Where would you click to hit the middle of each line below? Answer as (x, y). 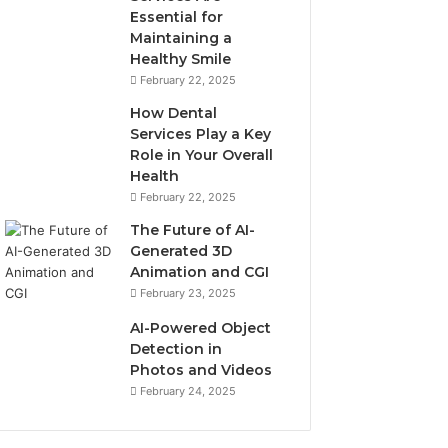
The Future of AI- (193, 230)
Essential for (177, 17)
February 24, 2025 (188, 391)
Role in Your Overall (202, 155)
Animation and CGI (200, 272)
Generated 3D (181, 251)
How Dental (174, 113)
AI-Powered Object (201, 328)
